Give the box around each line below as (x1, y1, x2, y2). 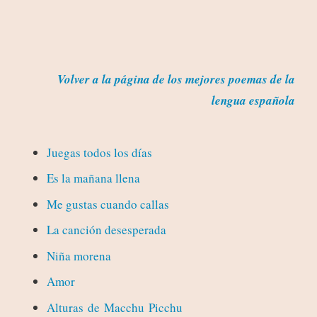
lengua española (211, 92, 295, 110)
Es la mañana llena (46, 170, 140, 187)
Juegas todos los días (46, 144, 152, 161)
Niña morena (46, 247, 111, 264)
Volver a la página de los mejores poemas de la (57, 71, 295, 88)
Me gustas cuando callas (46, 195, 169, 212)
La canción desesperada (46, 221, 166, 238)
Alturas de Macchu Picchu (46, 299, 183, 316)
